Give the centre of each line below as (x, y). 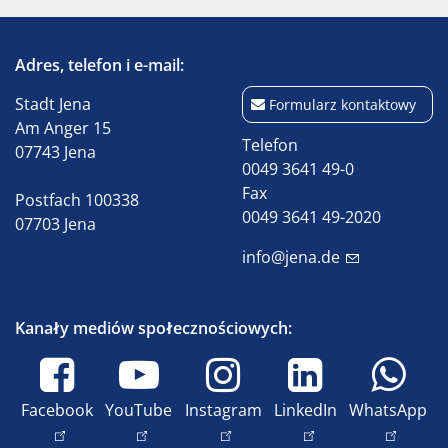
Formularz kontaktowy (342, 104)
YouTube (139, 410)
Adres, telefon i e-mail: (99, 65)
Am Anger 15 (63, 128)
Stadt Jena (53, 104)
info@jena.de (291, 257)
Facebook (57, 410)
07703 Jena (55, 224)
